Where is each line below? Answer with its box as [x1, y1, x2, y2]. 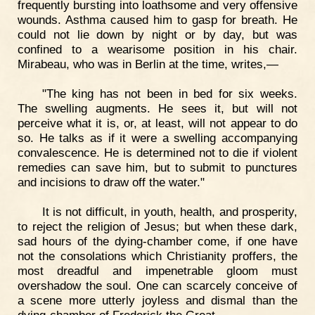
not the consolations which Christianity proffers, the [18, 248, 297, 263]
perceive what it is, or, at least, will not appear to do [18, 116, 297, 131]
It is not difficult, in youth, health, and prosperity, [41, 204, 297, 219]
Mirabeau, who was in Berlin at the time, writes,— [18, 57, 278, 72]
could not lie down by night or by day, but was [18, 27, 297, 42]
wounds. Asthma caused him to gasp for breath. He [18, 13, 297, 27]
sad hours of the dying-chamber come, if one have [18, 233, 297, 248]
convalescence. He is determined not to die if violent [18, 146, 297, 160]
